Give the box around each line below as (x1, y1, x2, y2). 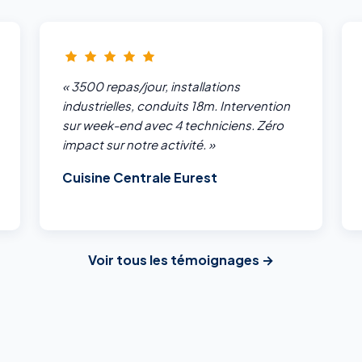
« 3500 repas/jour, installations (61, 78, 240, 95)
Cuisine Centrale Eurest (61, 169, 217, 187)
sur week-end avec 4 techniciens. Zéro (61, 117, 284, 133)
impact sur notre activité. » (61, 137, 215, 153)
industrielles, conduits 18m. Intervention (61, 98, 290, 114)
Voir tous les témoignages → (88, 251, 274, 269)
